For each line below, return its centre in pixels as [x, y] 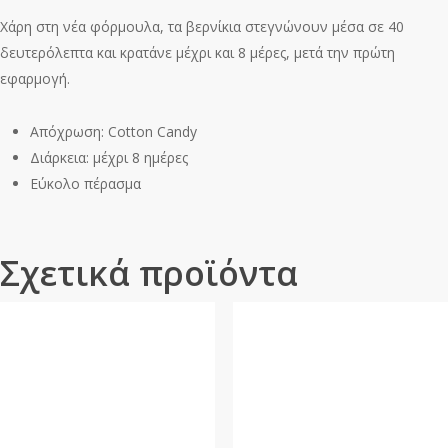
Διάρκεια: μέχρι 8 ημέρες [109, 157]
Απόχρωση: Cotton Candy [113, 131]
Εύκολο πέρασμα [85, 183]
